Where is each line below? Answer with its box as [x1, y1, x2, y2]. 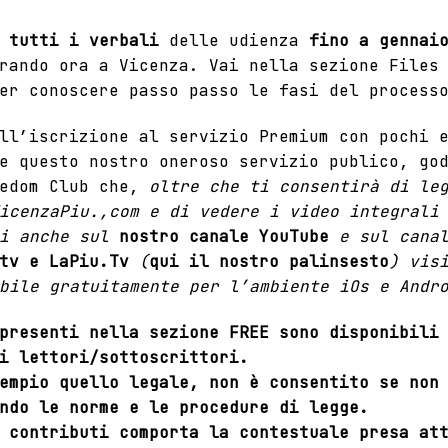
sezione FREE [149, 321, 269, 343]
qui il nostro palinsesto [149, 250, 389, 272]
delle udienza [159, 29, 309, 51]
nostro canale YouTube [119, 225, 329, 247]
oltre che [149, 175, 249, 197]
